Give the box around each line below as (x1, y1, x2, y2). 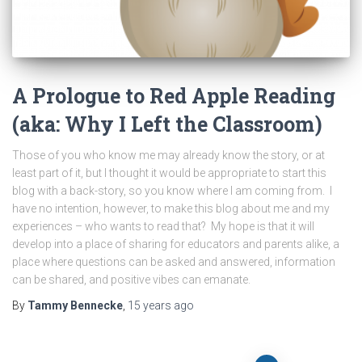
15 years (128, 299, 171, 313)
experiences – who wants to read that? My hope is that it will (12, 220, 314, 234)
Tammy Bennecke (27, 299, 123, 313)
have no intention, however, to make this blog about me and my (12, 202, 330, 216)
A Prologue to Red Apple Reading (12, 82, 335, 110)
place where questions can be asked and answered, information (12, 255, 335, 269)
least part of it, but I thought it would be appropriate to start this (12, 166, 326, 180)
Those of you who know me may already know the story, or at (12, 149, 325, 162)
